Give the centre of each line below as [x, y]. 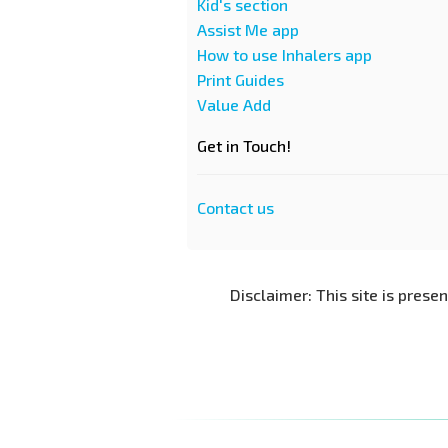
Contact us [235, 207]
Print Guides [240, 79]
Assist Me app [248, 29]
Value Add [234, 104]
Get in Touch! [244, 145]
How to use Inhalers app [284, 54]
